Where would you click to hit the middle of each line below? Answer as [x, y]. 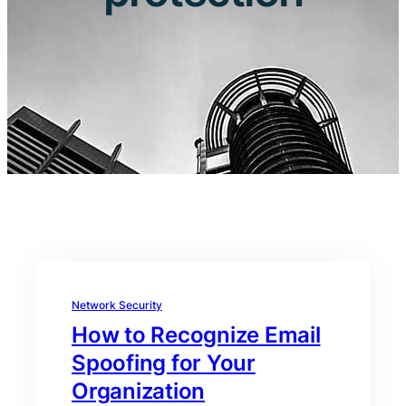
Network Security [117, 305]
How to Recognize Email [196, 335]
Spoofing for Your [164, 363]
